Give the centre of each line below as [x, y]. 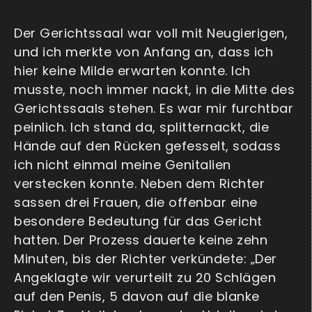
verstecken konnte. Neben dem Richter [139, 184]
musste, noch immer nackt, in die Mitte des [154, 90]
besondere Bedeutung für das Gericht [138, 221]
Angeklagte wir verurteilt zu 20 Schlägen [145, 278]
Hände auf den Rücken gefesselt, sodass [147, 146]
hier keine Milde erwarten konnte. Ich [132, 71]
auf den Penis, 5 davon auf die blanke [137, 297]
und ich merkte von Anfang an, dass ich [143, 52]
